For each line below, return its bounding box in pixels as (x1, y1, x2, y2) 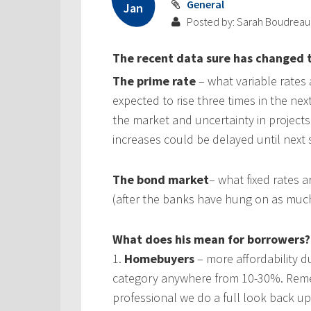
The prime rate (112, 73, 196, 90)
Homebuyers (124, 251, 194, 267)
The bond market (112, 171, 209, 188)
